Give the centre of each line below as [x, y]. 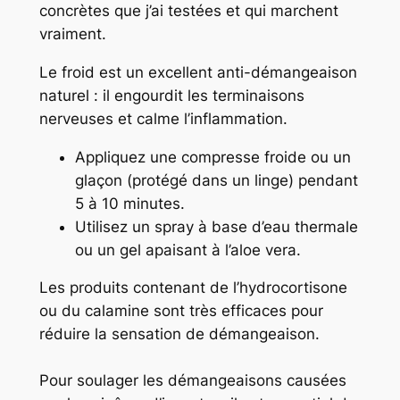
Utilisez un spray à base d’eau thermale [216, 226]
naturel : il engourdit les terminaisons [171, 95]
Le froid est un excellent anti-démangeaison [198, 72]
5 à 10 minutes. [129, 203]
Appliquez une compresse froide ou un [212, 157]
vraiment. [72, 33]
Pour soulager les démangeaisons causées [192, 380]
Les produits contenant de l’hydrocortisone [193, 288]
